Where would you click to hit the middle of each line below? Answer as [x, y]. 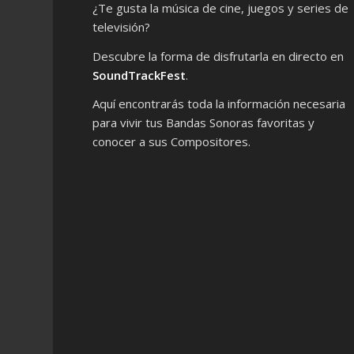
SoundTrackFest [139, 75]
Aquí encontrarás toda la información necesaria [219, 104]
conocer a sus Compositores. [172, 142]
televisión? [122, 26]
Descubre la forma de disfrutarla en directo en [218, 56]
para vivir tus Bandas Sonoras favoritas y [204, 123]
